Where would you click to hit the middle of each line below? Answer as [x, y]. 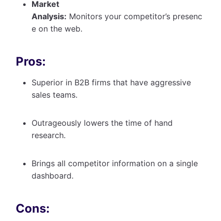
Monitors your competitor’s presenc [134, 16]
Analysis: [49, 16]
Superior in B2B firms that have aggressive [111, 82]
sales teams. [56, 94]
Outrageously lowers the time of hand [102, 123]
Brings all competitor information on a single [115, 163]
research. [50, 135]
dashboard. [54, 175]
